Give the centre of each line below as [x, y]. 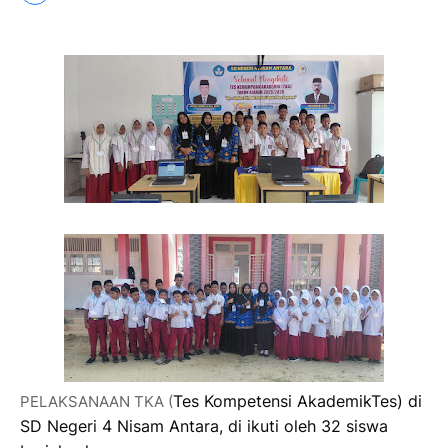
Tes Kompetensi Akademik [272, 400]
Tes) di [396, 400]
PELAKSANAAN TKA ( [96, 401]
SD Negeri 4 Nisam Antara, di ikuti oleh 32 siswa [204, 425]
